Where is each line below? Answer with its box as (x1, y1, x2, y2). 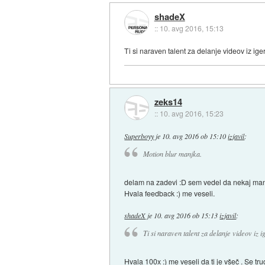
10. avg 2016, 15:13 (159, 22, 224, 33)
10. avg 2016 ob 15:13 (154, 210, 218, 220)
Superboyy (124, 131, 154, 141)
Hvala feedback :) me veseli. (124, 188, 215, 198)
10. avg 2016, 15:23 (159, 108, 224, 118)
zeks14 (154, 95, 182, 108)
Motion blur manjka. (143, 148, 202, 159)
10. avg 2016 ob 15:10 (162, 131, 227, 141)
